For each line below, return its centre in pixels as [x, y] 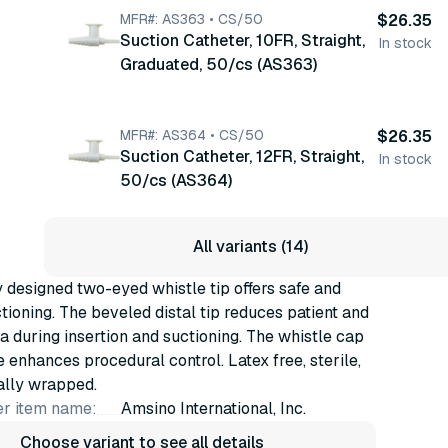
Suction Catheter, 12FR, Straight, [242, 156]
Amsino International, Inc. [213, 408]
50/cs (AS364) [176, 180]
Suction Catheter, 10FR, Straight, [242, 40]
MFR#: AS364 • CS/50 [192, 135]
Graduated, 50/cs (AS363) [218, 64]
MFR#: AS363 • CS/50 [191, 19]
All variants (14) [250, 246]
